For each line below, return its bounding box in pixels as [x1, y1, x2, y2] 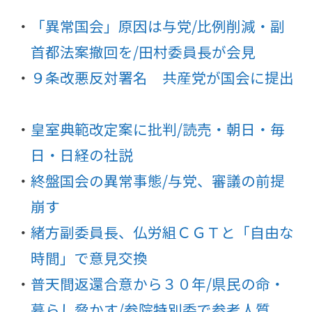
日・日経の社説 [30, 144, 133, 166]
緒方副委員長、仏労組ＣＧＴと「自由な [30, 221, 294, 243]
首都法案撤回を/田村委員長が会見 [30, 41, 256, 63]
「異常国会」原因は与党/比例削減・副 [30, 15, 285, 37]
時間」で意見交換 [30, 247, 148, 269]
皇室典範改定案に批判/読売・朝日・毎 [30, 118, 285, 140]
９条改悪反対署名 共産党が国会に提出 [30, 67, 294, 88]
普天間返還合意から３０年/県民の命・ [30, 273, 285, 295]
